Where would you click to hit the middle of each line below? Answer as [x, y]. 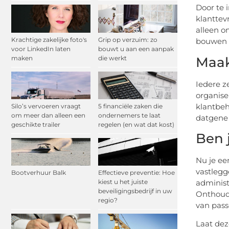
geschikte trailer [36, 124]
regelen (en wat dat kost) [136, 124]
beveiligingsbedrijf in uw [135, 191]
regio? [108, 200]
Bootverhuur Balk [39, 173]
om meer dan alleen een [48, 115]
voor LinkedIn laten [41, 49]
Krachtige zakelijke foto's [49, 39]
